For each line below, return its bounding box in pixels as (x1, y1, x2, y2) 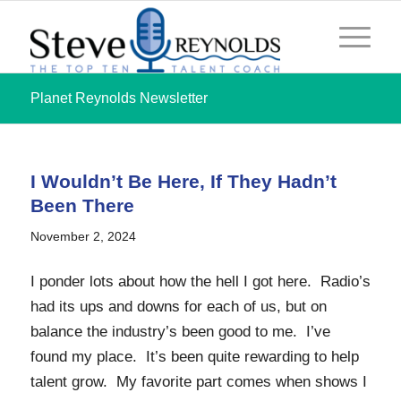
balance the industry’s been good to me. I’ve (30, 323, 330, 341)
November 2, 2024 (30, 230, 136, 243)
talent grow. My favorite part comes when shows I (30, 373, 367, 391)
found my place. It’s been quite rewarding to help (30, 348, 359, 366)
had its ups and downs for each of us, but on (30, 298, 327, 316)
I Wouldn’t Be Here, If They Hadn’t (30, 171, 337, 192)
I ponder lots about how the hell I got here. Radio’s (30, 273, 371, 291)
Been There (30, 195, 134, 216)
